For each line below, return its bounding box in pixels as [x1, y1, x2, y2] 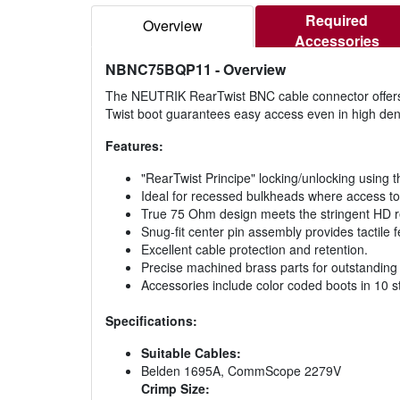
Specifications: [105, 312, 197, 330]
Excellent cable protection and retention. [141, 240, 368, 259]
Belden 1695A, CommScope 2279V [141, 362, 341, 380]
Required [305, 10, 368, 31]
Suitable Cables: [141, 344, 241, 362]
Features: [105, 137, 163, 155]
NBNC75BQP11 [105, 59, 212, 80]
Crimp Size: [141, 379, 210, 398]
